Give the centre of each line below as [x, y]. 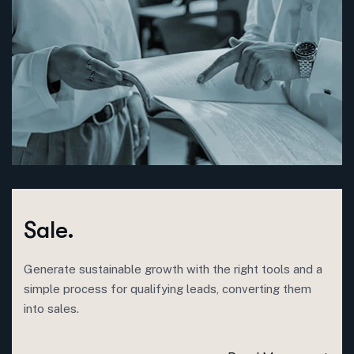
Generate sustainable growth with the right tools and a [173, 269]
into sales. [51, 309]
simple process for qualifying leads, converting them [168, 289]
